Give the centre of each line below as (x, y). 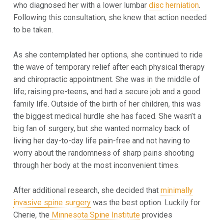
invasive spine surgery (52, 202)
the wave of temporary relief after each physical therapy (109, 67)
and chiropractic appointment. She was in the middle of (107, 79)
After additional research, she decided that (87, 190)
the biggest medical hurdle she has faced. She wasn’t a (107, 116)
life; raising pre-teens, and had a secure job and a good (107, 91)
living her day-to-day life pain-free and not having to (101, 140)
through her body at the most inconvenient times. (96, 165)
